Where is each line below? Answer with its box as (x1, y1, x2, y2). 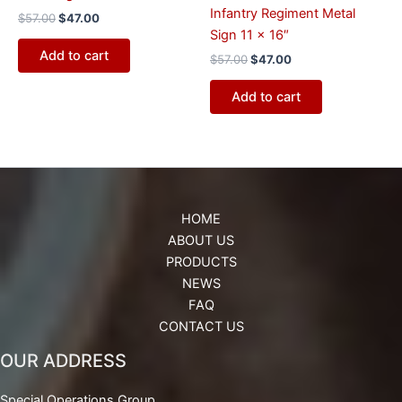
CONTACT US (158, 318, 244, 335)
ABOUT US (168, 232, 234, 249)
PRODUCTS (165, 253, 237, 270)
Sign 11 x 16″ (210, 26, 289, 43)
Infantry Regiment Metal (210, 4, 355, 22)
